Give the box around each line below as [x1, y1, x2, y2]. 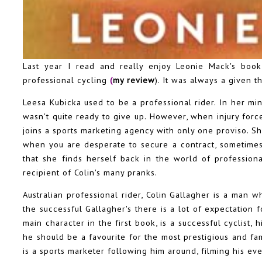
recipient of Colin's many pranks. [23, 167, 157, 178]
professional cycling [23, 74, 110, 85]
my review [113, 74, 155, 85]
